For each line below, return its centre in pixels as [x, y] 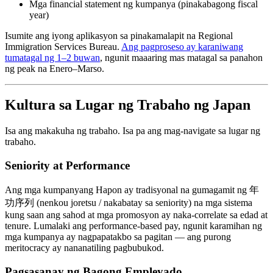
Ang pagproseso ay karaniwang [182, 46]
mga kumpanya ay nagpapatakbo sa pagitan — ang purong [118, 236]
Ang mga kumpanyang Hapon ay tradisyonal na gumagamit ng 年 [132, 190]
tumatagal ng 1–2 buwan [52, 57]
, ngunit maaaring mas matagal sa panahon [181, 57]
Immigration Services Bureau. [63, 46]
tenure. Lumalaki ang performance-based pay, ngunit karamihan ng [133, 225]
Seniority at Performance [67, 166]
